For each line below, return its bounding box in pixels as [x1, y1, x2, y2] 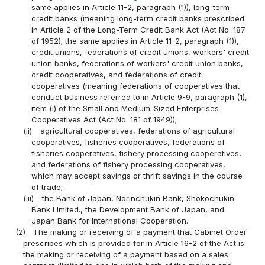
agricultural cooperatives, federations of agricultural [40, 125, 235, 135]
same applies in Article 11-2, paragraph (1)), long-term [31, 2, 230, 12]
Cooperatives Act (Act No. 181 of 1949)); [31, 114, 177, 124]
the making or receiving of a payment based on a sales [23, 249, 229, 259]
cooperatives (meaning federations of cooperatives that [31, 80, 240, 91]
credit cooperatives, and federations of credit [31, 69, 201, 79]
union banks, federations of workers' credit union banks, [31, 58, 243, 68]
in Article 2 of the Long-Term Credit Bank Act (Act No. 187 [31, 24, 245, 34]
